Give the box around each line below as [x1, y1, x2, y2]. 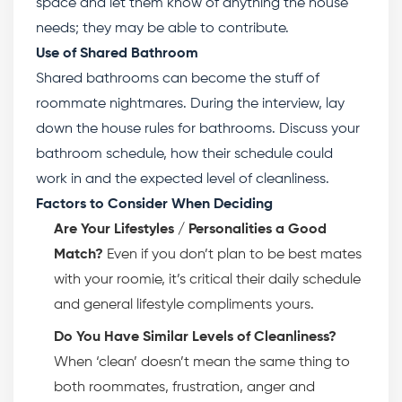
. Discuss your [272, 122, 360, 136]
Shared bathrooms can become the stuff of [36, 72, 319, 86]
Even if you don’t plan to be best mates [107, 248, 362, 262]
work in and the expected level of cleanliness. [36, 172, 333, 187]
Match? [54, 248, 103, 262]
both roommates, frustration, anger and [54, 380, 315, 395]
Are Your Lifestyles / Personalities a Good [54, 223, 327, 237]
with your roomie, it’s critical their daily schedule [54, 273, 361, 287]
